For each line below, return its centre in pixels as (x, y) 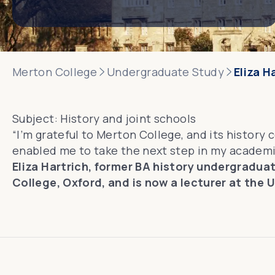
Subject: (37, 118)
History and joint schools (128, 118)
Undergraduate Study (165, 72)
